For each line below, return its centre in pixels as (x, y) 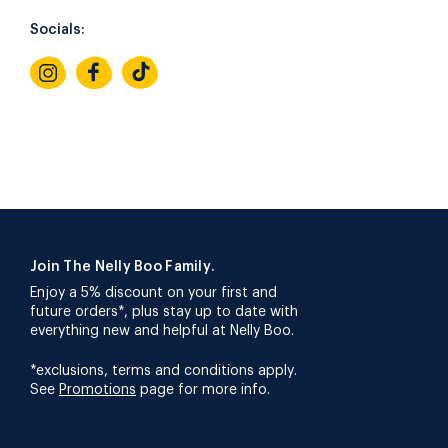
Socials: (57, 30)
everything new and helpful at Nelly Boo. (162, 331)
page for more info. (203, 390)
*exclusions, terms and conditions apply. (163, 371)
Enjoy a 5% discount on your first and (153, 293)
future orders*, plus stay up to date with (164, 312)
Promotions (97, 390)
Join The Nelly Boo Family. (123, 267)
